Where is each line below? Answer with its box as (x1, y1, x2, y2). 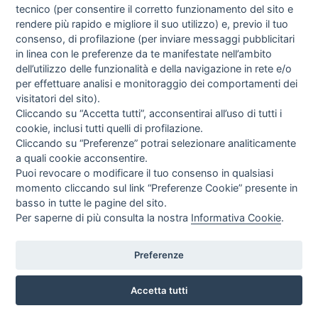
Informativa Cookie (191, 211, 282, 224)
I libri (6, 60, 49, 85)
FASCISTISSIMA (134, 92, 201, 104)
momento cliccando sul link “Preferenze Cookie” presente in (16, 181, 298, 194)
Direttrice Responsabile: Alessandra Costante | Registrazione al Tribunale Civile (8, 221, 310, 232)
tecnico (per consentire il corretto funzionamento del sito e (16, 2, 294, 15)
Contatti (272, 294, 302, 305)
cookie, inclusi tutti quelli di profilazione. (16, 121, 204, 134)
